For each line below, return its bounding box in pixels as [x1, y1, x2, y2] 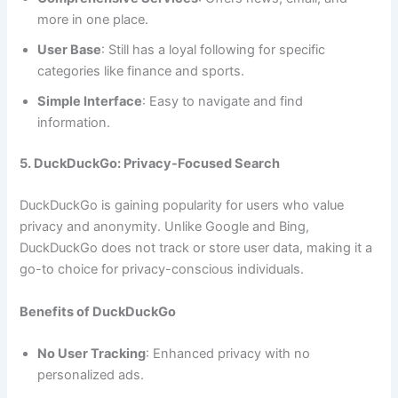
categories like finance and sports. [37, 62, 245, 79]
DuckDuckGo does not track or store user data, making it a [20, 240, 373, 257]
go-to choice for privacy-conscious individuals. [20, 261, 305, 278]
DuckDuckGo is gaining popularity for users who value [20, 197, 345, 214]
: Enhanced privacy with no [146, 345, 311, 362]
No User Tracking [37, 345, 147, 362]
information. [37, 114, 111, 131]
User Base [37, 41, 102, 58]
